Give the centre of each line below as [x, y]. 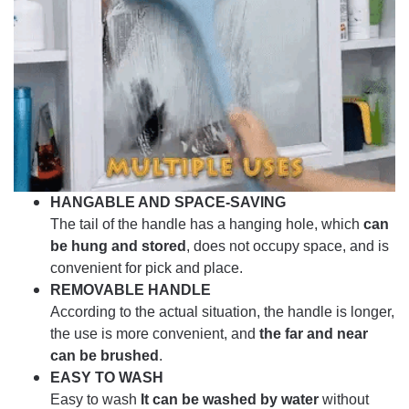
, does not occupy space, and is [288, 246]
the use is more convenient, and [153, 334]
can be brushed [105, 356]
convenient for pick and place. [147, 268]
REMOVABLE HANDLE [131, 290]
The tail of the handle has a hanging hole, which [207, 225]
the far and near [312, 334]
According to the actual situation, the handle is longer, [222, 312]
